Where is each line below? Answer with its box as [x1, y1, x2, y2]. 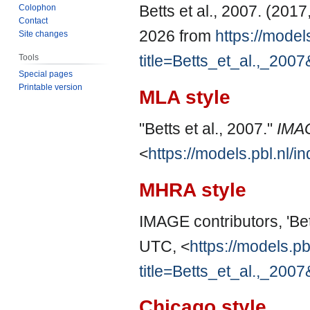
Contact [19, 15, 48, 26]
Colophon [19, 2, 57, 12]
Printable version [19, 82, 83, 92]
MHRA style [139, 179, 246, 201]
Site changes [19, 28, 69, 39]
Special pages [19, 69, 73, 79]
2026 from [139, 27, 215, 46]
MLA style [139, 86, 230, 108]
